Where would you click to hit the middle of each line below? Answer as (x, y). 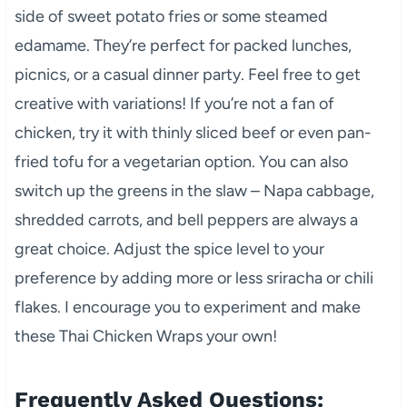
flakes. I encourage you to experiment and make (187, 307)
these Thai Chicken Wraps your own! (145, 336)
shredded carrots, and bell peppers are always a (186, 219)
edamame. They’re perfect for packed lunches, (183, 45)
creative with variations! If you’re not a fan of (174, 103)
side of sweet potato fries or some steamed (171, 16)
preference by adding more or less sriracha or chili (194, 278)
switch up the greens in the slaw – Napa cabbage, (194, 190)
